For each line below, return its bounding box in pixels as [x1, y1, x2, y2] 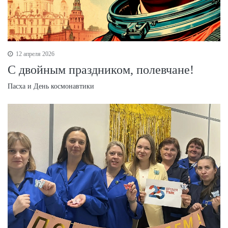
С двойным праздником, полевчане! [8, 63, 194, 76]
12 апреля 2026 [14, 50, 54, 58]
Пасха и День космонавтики [8, 82, 94, 90]
